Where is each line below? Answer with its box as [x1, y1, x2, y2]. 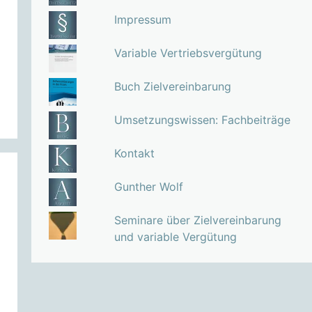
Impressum [114, 12, 171, 26]
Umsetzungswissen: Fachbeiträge [114, 112, 290, 127]
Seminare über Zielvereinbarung [114, 212, 281, 227]
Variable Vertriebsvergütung [114, 45, 262, 60]
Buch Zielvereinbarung [114, 79, 231, 93]
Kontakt [114, 146, 155, 160]
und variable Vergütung [114, 229, 237, 244]
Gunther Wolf [114, 179, 183, 194]
